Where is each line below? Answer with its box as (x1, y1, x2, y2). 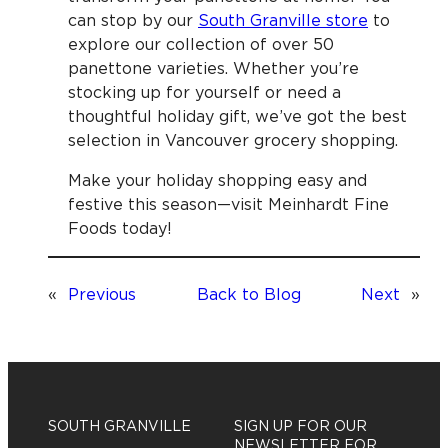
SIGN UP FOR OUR (234, 417, 367, 433)
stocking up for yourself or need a (68, 82, 341, 101)
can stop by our (68, 10, 198, 29)
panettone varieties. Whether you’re (68, 58, 359, 77)
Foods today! (68, 218, 172, 237)
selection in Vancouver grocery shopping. (68, 130, 398, 149)
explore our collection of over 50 (68, 34, 334, 53)
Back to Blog (196, 284, 301, 303)
